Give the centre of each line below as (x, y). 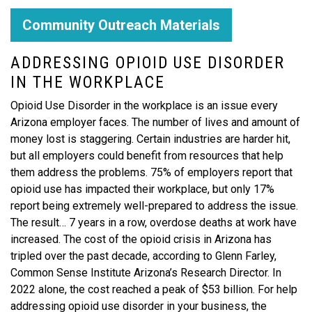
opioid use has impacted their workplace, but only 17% (142, 189)
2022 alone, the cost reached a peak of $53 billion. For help (154, 289)
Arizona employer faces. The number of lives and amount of (155, 122)
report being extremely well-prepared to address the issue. (154, 206)
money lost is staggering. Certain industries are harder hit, (150, 139)
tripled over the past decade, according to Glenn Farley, (143, 256)
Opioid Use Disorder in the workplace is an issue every (144, 106)
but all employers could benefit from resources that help (147, 156)
